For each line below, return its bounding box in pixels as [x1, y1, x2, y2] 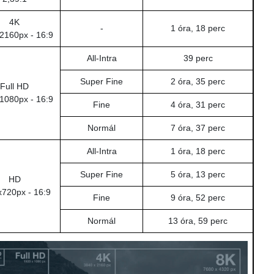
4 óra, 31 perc [171, 99, 225, 109]
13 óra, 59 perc [168, 215, 228, 226]
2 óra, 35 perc [171, 76, 225, 86]
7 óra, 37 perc [171, 122, 225, 133]
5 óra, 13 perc [171, 169, 225, 179]
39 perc [183, 53, 213, 63]
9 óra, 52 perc [171, 192, 225, 202]
